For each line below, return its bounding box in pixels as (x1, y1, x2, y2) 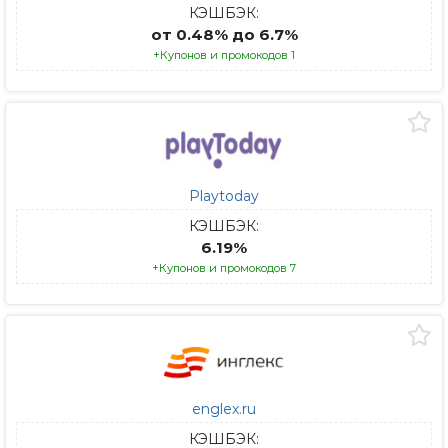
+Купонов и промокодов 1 (153, 48, 295, 62)
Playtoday (189, 187, 259, 205)
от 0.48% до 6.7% (150, 25, 298, 44)
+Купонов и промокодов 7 (152, 261, 296, 275)
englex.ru (192, 400, 256, 418)
